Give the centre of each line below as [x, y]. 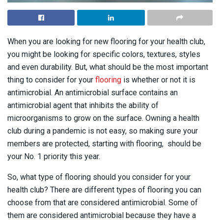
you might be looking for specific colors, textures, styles [104, 54]
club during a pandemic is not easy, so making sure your [103, 131]
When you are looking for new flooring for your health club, [106, 41]
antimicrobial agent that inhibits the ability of [83, 105]
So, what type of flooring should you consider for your [99, 177]
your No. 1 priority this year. [54, 156]
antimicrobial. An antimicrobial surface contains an [93, 92]
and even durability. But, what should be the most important [108, 67]
